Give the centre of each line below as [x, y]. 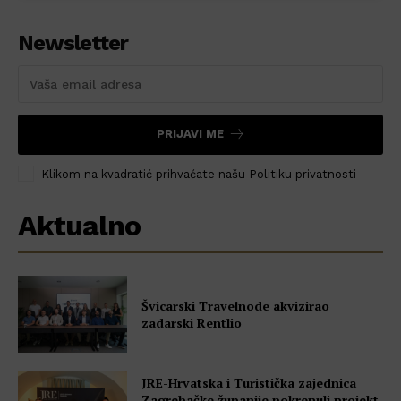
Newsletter [73, 43]
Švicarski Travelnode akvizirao [236, 305]
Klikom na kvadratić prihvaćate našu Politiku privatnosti [199, 174]
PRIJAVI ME [190, 133]
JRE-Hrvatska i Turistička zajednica [249, 383]
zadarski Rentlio [192, 322]
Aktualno [79, 225]
